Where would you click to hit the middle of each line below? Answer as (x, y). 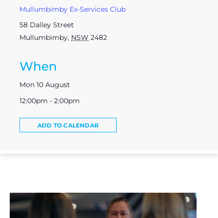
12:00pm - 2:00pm (50, 100)
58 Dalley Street (47, 25)
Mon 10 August (45, 84)
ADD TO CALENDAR (68, 125)
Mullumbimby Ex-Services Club (73, 9)
